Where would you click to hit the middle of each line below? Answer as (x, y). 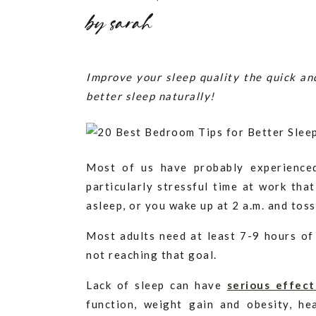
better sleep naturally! (151, 96)
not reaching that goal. (152, 255)
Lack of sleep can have (157, 285)
